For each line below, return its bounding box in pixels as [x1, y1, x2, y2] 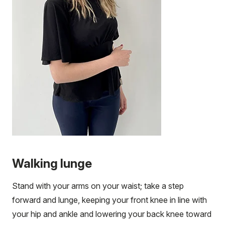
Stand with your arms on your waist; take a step [12, 180, 184, 191]
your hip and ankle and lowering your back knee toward [12, 208, 211, 219]
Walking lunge [12, 156, 92, 171]
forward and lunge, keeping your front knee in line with [12, 194, 207, 205]
